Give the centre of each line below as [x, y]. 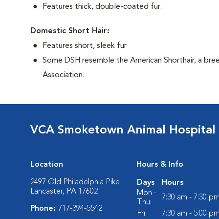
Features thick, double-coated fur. [102, 7]
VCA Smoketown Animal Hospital [123, 131]
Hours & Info [160, 165]
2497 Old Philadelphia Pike [75, 182]
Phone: [44, 209]
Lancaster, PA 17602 [64, 192]
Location [47, 165]
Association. [64, 75]
